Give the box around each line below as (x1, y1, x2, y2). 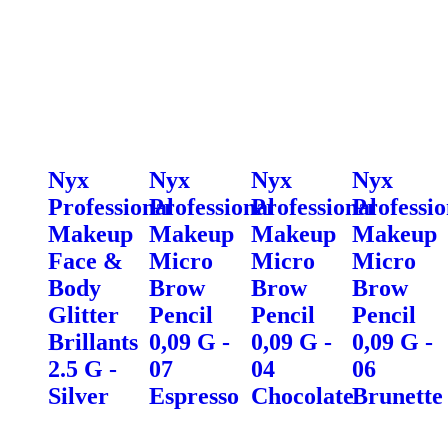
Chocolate (250, 382, 354, 409)
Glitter (48, 301, 119, 328)
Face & (48, 247, 123, 274)
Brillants (48, 328, 138, 355)
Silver (48, 382, 109, 409)
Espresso (149, 382, 240, 409)
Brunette (351, 382, 443, 409)
